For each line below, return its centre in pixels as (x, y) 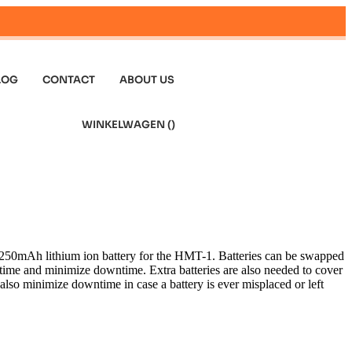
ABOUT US (147, 80)
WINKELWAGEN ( (127, 125)
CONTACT (69, 80)
